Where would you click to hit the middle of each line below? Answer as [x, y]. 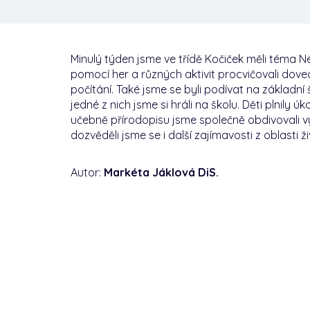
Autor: [87, 172]
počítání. [93, 89]
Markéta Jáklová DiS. [161, 172]
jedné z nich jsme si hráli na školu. [156, 104]
